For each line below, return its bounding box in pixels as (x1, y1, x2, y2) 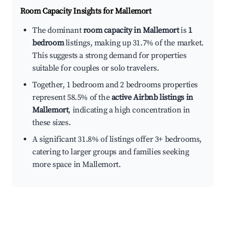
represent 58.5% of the (32, 92, 111, 103)
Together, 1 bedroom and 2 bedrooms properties (32, 80, 198, 90)
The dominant (32, 25, 83, 36)
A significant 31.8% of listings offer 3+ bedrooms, (32, 134, 202, 145)
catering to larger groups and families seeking (32, 147, 189, 157)
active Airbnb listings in (111, 92, 193, 103)
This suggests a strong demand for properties (32, 50, 187, 61)
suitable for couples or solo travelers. (32, 63, 159, 74)
